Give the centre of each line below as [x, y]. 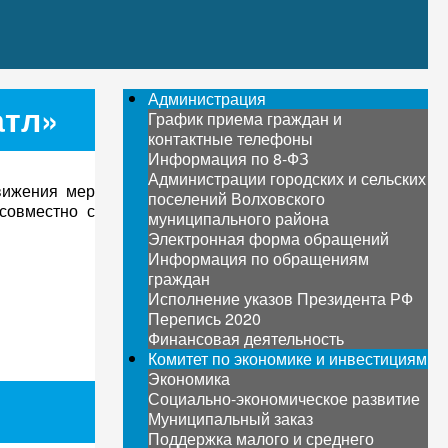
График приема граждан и [244, 118]
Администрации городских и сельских [286, 178]
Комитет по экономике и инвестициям [287, 358]
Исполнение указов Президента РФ [280, 298]
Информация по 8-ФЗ [228, 158]
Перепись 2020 [204, 318]
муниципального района [238, 218]
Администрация [206, 98]
